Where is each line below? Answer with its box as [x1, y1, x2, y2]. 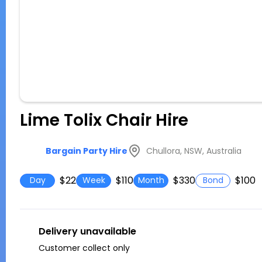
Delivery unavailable [39, 225, 136, 238]
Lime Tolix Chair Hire [20, 109, 188, 132]
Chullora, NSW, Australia [146, 144, 242, 157]
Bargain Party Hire [46, 145, 127, 157]
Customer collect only [39, 242, 130, 254]
